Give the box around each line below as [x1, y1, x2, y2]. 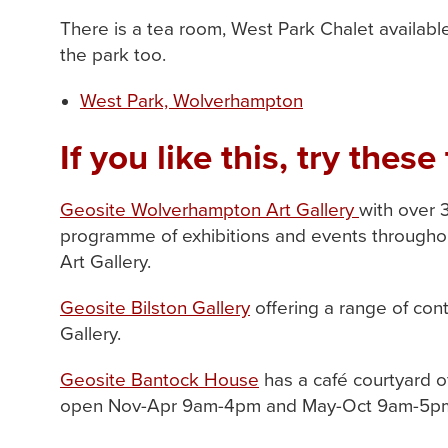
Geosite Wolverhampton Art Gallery [60, 199, 359, 222]
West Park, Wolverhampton [80, 90, 303, 113]
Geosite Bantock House [60, 369, 259, 392]
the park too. [60, 44, 166, 67]
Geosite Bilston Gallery [60, 297, 250, 320]
